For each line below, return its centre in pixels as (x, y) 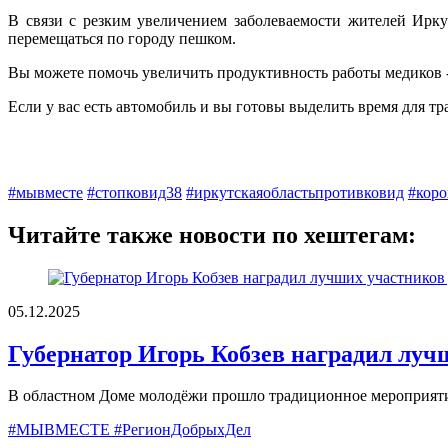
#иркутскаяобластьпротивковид (295, 192)
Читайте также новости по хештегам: (212, 234)
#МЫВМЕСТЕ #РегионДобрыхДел (129, 430)
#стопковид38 (134, 192)
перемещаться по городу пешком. (122, 38)
